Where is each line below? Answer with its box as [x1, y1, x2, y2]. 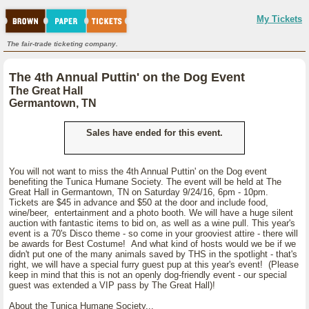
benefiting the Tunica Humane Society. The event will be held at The [9, 177, 281, 187]
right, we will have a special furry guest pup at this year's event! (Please [9, 259, 299, 270]
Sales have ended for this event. [86, 128, 223, 138]
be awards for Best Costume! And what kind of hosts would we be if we [9, 239, 296, 249]
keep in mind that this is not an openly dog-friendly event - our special [9, 270, 287, 280]
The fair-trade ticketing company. [7, 40, 118, 48]
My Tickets [257, 14, 302, 24]
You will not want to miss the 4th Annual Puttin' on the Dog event [9, 166, 267, 177]
